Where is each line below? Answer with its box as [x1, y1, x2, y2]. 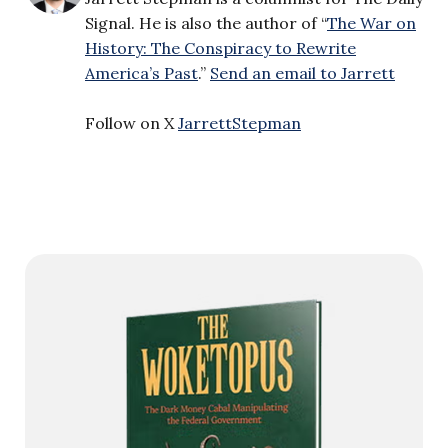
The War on [327, 12, 416, 33]
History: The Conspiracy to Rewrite [85, 37, 356, 58]
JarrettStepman [178, 112, 301, 133]
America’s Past [85, 62, 198, 83]
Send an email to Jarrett [210, 62, 395, 83]
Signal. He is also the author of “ [85, 12, 327, 33]
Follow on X [85, 112, 178, 133]
